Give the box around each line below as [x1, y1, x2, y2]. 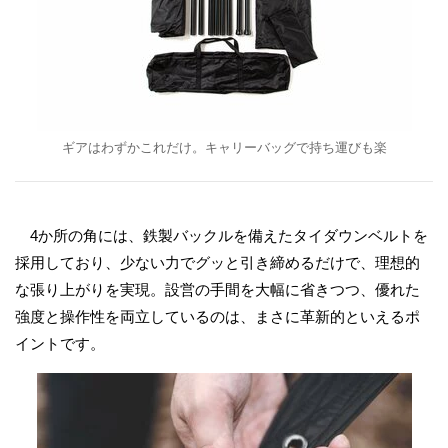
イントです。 [15, 335, 105, 352]
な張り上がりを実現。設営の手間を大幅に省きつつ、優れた [15, 281, 420, 298]
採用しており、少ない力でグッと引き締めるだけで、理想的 [15, 254, 420, 271]
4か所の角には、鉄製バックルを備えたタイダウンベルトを [15, 227, 428, 244]
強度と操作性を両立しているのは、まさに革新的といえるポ [15, 308, 420, 325]
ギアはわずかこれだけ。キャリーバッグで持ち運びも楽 [61, 140, 387, 155]
